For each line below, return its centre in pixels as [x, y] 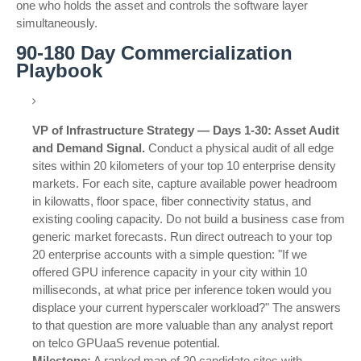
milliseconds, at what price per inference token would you [182, 290]
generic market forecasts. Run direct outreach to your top [182, 237]
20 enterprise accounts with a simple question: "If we [170, 254]
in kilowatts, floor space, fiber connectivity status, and [172, 201]
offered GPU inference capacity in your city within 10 [170, 272]
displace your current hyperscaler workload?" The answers [187, 307]
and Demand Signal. [89, 148]
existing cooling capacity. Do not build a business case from [189, 219]
